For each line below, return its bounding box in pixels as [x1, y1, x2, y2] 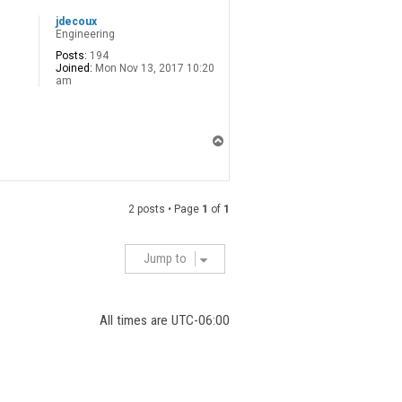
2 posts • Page [128, 203, 202, 216]
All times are [100, 312, 171, 329]
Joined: [56, 62, 92, 75]
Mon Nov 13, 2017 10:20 [92, 62, 214, 75]
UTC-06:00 [171, 312, 230, 329]
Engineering [56, 28, 115, 41]
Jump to [144, 251, 187, 267]
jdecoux [56, 15, 97, 29]
